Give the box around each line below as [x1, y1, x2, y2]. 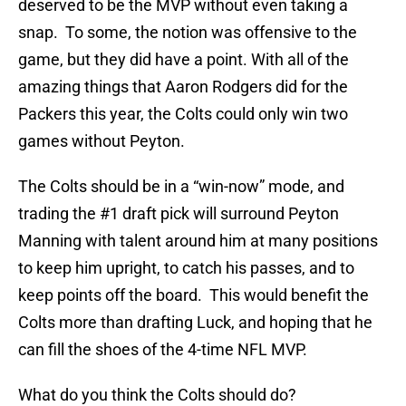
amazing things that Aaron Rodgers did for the [18, 77, 348, 97]
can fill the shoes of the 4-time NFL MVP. [18, 340, 307, 360]
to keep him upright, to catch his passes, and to [18, 258, 354, 278]
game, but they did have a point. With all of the [18, 50, 349, 70]
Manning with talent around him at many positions [18, 231, 378, 251]
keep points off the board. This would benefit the [18, 285, 369, 305]
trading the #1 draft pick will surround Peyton [18, 204, 339, 224]
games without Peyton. [18, 131, 185, 151]
